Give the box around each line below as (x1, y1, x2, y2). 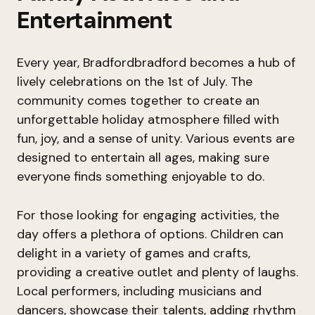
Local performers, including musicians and (17, 283, 262, 300)
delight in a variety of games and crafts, (17, 245, 250, 262)
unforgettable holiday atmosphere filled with (17, 111, 279, 128)
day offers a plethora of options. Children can (17, 226, 283, 243)
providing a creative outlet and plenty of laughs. (17, 264, 298, 281)
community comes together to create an (17, 92, 259, 109)
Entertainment (17, 5, 172, 35)
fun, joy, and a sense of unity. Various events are (17, 130, 295, 147)
